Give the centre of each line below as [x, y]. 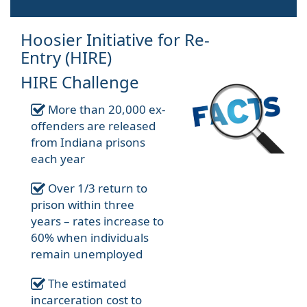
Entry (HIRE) [66, 58]
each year [58, 159]
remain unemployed [87, 254]
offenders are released [93, 126]
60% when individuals [90, 238]
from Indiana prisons [88, 143]
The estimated [86, 284]
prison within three [83, 205]
